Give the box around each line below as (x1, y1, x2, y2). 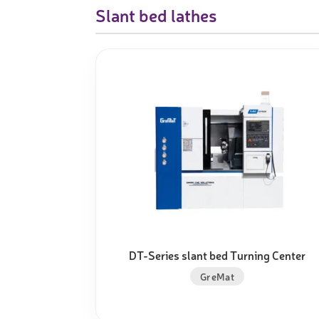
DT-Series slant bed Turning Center (129, 246, 306, 263)
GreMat (199, 269, 235, 283)
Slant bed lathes (95, 4, 217, 27)
